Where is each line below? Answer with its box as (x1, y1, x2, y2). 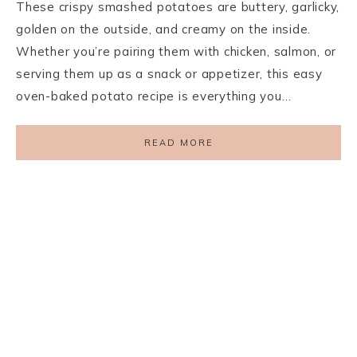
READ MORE (143, 137, 214, 148)
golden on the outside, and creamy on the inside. (16, 22, 311, 37)
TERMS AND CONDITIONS (170, 343, 304, 354)
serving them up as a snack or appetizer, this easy (16, 66, 323, 81)
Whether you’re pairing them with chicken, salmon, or (16, 44, 336, 59)
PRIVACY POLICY (53, 343, 143, 354)
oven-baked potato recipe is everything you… (16, 88, 292, 104)
